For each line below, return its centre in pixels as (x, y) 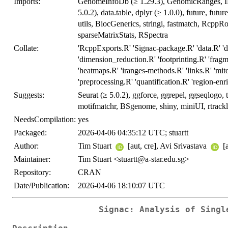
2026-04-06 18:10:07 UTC (121, 186)
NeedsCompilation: (45, 120)
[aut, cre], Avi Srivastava (167, 146)
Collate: (26, 48)
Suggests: (29, 95)
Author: (26, 146)
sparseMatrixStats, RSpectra (123, 35)
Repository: (32, 173)
